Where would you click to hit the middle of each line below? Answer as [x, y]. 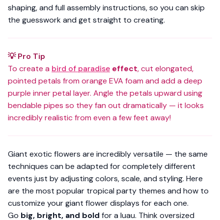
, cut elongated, [165, 69]
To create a [30, 69]
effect [124, 69]
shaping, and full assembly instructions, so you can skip [106, 8]
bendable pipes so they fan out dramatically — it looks [106, 105]
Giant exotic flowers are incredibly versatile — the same [108, 154]
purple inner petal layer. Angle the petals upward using [105, 93]
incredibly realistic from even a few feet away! [89, 118]
